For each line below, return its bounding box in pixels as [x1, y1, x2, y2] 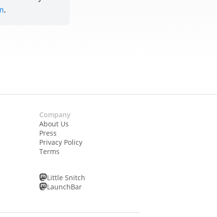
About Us [39, 119, 69, 128]
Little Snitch [46, 172, 85, 182]
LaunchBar [46, 182, 82, 191]
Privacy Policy [39, 137, 82, 147]
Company [39, 109, 71, 119]
